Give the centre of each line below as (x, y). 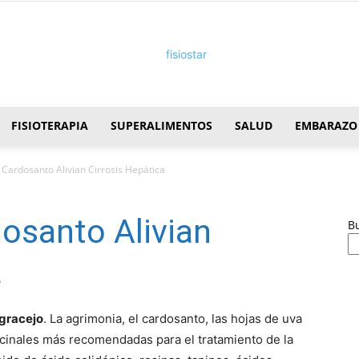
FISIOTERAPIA (50, 126)
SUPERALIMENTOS (161, 126)
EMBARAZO (326, 126)
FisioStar (201, 158)
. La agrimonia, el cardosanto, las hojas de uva (173, 319)
